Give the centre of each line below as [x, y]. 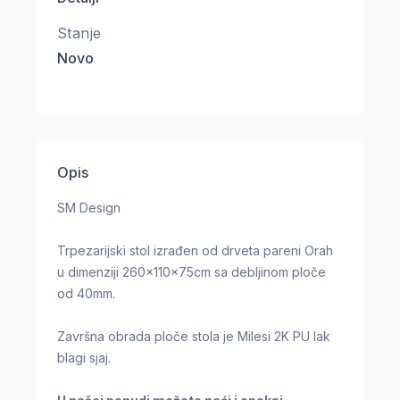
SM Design [89, 208]
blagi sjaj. [84, 358]
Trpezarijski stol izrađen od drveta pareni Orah [195, 251]
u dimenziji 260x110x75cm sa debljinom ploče [192, 272]
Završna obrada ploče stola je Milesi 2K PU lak [194, 337]
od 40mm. [86, 294]
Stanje [79, 33]
